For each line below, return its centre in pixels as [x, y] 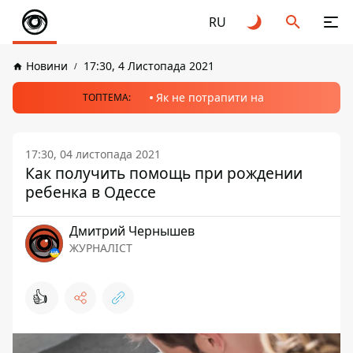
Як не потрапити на [210, 97]
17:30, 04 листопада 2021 [93, 154]
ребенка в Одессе [91, 192]
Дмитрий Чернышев [132, 231]
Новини [47, 66]
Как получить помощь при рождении [164, 173]
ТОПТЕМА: [107, 97]
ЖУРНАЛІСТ [101, 248]
